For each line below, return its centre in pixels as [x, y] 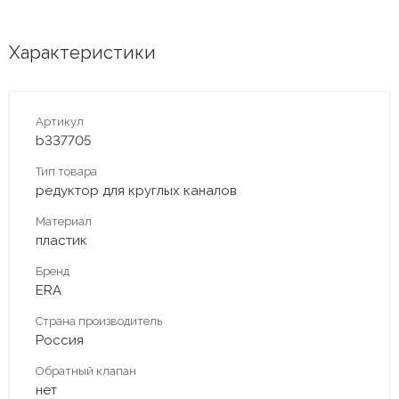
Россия [60, 340]
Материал [64, 221]
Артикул [60, 121]
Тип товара [66, 171]
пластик [61, 240]
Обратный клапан [86, 370]
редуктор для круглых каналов [136, 190]
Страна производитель [99, 321]
